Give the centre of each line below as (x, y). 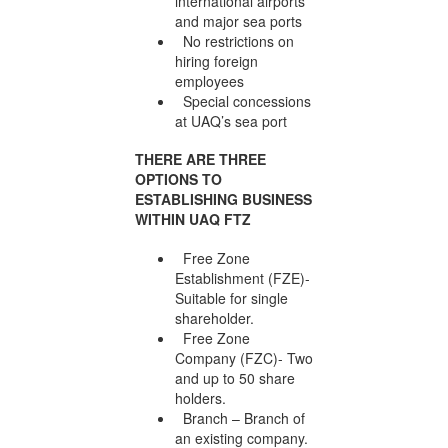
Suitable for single (231, 297)
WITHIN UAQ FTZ (193, 219)
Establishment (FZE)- (242, 277)
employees (209, 80)
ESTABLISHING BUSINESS (223, 199)
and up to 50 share (235, 377)
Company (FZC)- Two (244, 357)
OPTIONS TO (178, 179)
